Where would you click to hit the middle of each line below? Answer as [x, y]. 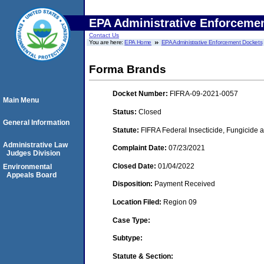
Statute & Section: [143, 256]
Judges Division [33, 153]
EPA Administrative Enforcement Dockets [212, 42]
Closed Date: [135, 166]
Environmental [27, 167]
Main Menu [21, 100]
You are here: [107, 42]
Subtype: [128, 238]
